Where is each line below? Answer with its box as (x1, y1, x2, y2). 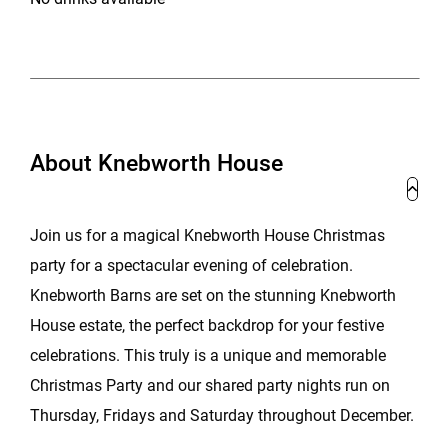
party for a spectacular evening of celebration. (30, 256, 353, 275)
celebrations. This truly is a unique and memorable (30, 346, 386, 365)
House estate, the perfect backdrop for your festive (30, 316, 384, 335)
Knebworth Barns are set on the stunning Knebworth (30, 286, 396, 305)
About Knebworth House (30, 149, 283, 177)
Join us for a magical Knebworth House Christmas (30, 226, 385, 245)
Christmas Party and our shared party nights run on (30, 376, 390, 395)
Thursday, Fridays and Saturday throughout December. (30, 406, 414, 425)
